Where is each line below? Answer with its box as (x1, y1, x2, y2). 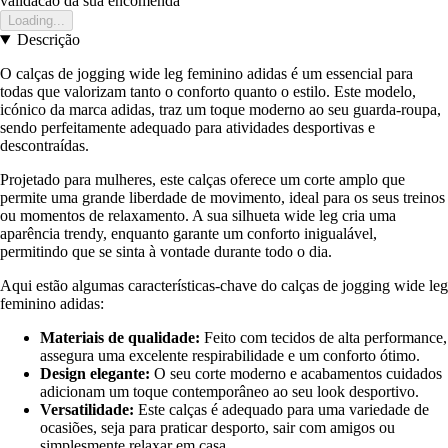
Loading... (8, 13, 65, 29)
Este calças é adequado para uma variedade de (134, 401, 429, 419)
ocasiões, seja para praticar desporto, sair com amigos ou (40, 419, 395, 437)
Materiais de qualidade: (40, 329, 200, 347)
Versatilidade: (40, 401, 134, 419)
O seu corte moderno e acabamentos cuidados (150, 365, 442, 383)
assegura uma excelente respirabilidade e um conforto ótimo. (40, 347, 420, 365)
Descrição (16, 31, 80, 49)
